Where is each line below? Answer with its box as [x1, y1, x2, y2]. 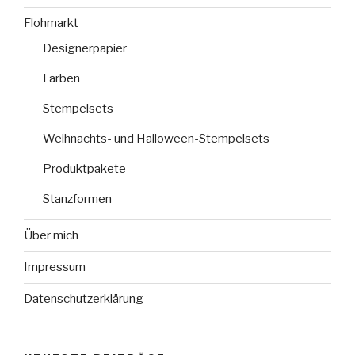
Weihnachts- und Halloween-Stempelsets [43, 131, 269, 146]
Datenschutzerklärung [24, 292, 143, 307]
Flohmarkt [24, 16, 78, 31]
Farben [43, 71, 80, 86]
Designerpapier [43, 40, 127, 55]
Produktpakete [43, 161, 126, 176]
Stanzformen [43, 191, 112, 206]
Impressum [24, 260, 86, 275]
